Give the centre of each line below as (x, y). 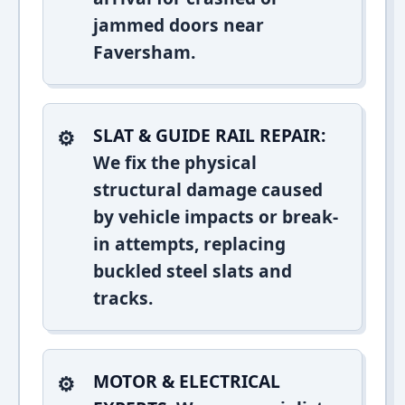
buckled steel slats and (193, 271)
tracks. (123, 298)
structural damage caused (208, 189)
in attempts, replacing (189, 244)
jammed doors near (179, 25)
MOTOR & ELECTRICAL (187, 381)
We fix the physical (175, 162)
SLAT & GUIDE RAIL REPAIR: (209, 135)
